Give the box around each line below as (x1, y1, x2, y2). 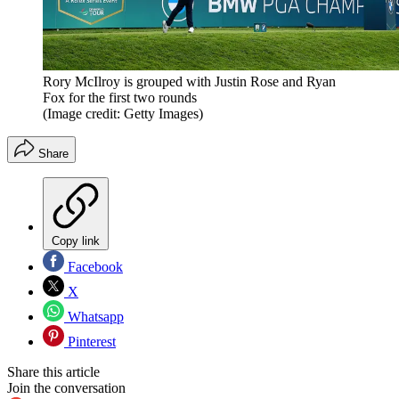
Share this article (7, 364, 100, 380)
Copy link (52, 234, 100, 248)
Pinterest (64, 334, 116, 350)
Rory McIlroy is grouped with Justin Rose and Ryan (43, 74, 336, 90)
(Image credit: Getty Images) (43, 106, 203, 122)
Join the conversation (7, 380, 126, 396)
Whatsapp (64, 309, 124, 325)
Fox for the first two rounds (43, 90, 197, 106)
